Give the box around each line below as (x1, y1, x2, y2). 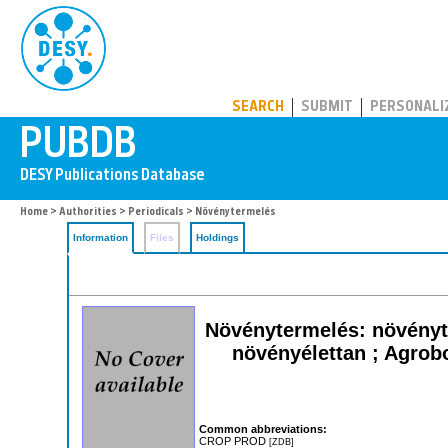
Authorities (59, 207, 117, 218)
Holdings (196, 232, 239, 243)
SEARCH (232, 100, 284, 115)
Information (73, 232, 128, 243)
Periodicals (128, 207, 184, 218)
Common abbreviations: (199, 422, 327, 435)
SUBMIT (301, 100, 353, 115)
